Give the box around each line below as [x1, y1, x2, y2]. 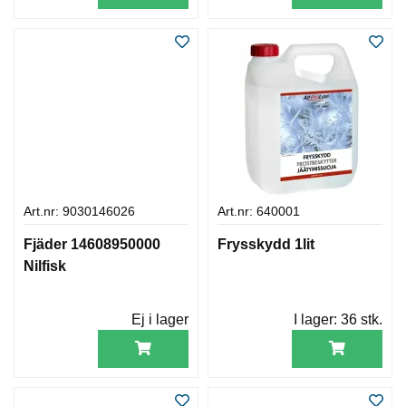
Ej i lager [131, 311, 188, 327]
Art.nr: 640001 [217, 204, 300, 218]
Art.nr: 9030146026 [24, 204, 135, 218]
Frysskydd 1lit [217, 236, 314, 252]
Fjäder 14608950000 [24, 236, 160, 252]
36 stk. [341, 311, 382, 327]
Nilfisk [24, 257, 66, 274]
